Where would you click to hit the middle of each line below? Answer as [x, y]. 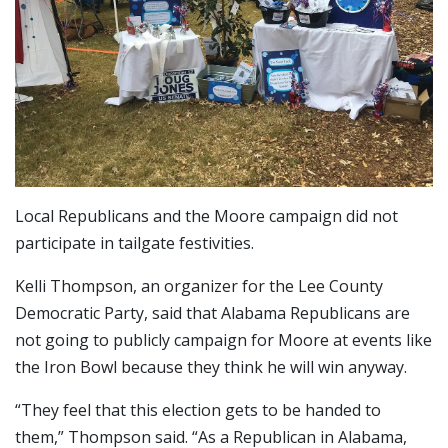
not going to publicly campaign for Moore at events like [223, 340]
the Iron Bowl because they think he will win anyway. [211, 367]
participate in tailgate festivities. [134, 243]
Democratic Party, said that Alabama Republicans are [212, 313]
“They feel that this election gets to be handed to [198, 410]
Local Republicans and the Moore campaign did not [206, 216]
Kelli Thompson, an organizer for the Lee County [199, 286]
